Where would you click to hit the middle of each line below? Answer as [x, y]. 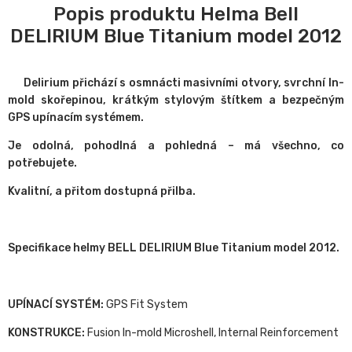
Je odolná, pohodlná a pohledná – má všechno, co [176, 146]
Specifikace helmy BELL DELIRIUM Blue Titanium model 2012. [175, 248]
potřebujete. [42, 163]
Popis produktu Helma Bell [176, 15]
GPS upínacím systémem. [76, 118]
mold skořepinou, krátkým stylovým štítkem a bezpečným [176, 101]
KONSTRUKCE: [46, 333]
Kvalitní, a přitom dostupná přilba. [102, 192]
